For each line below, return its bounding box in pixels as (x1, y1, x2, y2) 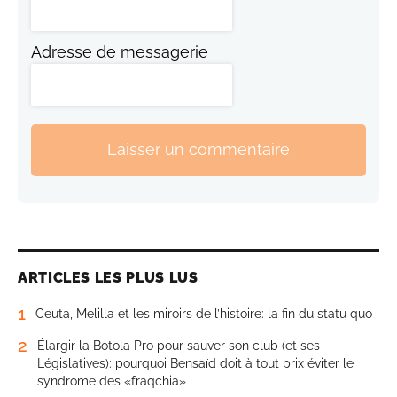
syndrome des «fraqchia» (37, 373, 186, 388)
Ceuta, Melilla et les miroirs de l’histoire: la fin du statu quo (35, 306, 372, 321)
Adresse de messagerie (31, 42, 208, 61)
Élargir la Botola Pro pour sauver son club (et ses (37, 338, 320, 353)
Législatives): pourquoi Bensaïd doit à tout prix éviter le (37, 355, 354, 370)
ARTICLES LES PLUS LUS (18, 269, 198, 286)
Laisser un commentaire (107, 140, 290, 160)
